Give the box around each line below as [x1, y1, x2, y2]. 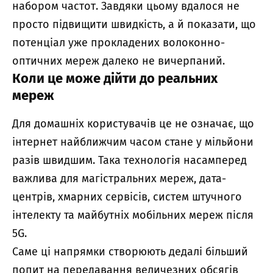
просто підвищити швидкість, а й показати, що [12, 17, 256, 31]
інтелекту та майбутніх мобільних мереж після [12, 208, 253, 222]
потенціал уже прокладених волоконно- [12, 35, 225, 49]
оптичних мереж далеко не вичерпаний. [12, 54, 225, 68]
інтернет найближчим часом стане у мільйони [12, 135, 253, 149]
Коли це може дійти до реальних [12, 69, 218, 87]
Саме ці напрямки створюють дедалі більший [12, 244, 248, 258]
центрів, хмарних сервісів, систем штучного [12, 190, 242, 204]
